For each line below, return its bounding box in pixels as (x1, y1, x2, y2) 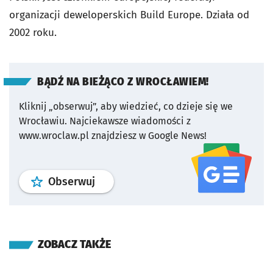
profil (94, 174, 121, 188)
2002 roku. (9, 26, 57, 39)
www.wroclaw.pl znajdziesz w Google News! (19, 130, 207, 141)
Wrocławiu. (19, 115, 67, 127)
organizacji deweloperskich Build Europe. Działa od (9, 9, 249, 21)
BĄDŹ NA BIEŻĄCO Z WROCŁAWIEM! (37, 76, 209, 88)
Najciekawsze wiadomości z (69, 115, 191, 127)
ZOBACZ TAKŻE (38, 237, 111, 251)
